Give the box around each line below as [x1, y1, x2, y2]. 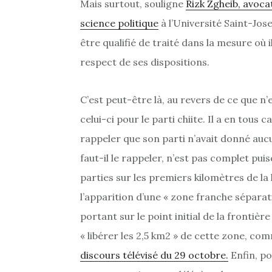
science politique [80, 16, 158, 29]
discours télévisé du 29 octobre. [80, 248, 228, 261]
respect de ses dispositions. [80, 55, 209, 68]
